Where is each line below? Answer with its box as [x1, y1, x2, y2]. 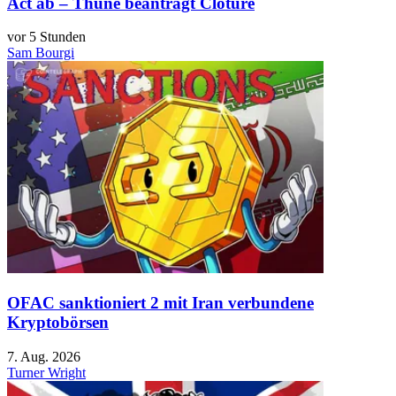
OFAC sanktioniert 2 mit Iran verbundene [7, 293, 314, 312]
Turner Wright [7, 364, 86, 380]
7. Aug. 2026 [7, 348, 80, 364]
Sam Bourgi [7, 45, 74, 61]
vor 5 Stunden [7, 29, 86, 45]
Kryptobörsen [7, 312, 109, 331]
